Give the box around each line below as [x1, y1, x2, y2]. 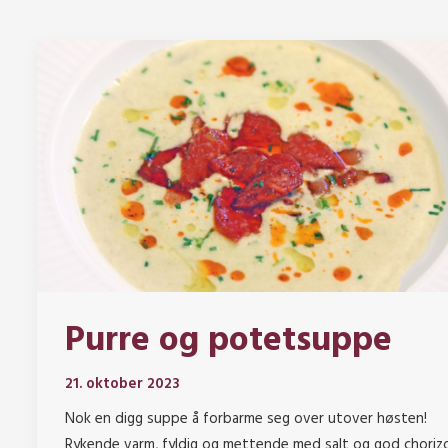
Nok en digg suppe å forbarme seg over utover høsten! [65, 407, 427, 432]
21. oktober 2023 [65, 372, 180, 397]
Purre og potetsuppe [65, 313, 392, 370]
